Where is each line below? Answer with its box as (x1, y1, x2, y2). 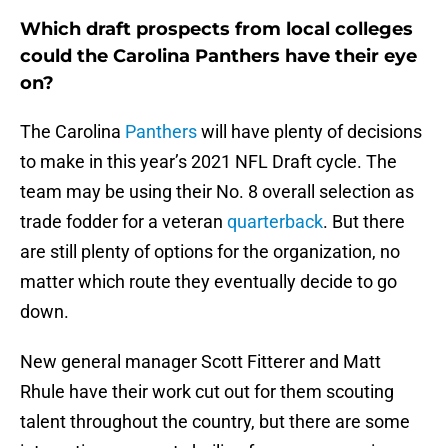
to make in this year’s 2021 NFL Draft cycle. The (20, 151, 397, 173)
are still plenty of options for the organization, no (20, 241, 400, 263)
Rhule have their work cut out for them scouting (20, 381, 394, 403)
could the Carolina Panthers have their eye (20, 45, 417, 68)
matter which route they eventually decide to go (20, 271, 397, 293)
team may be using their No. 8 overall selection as (20, 181, 414, 203)
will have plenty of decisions (197, 121, 422, 143)
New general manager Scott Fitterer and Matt (20, 351, 381, 373)
